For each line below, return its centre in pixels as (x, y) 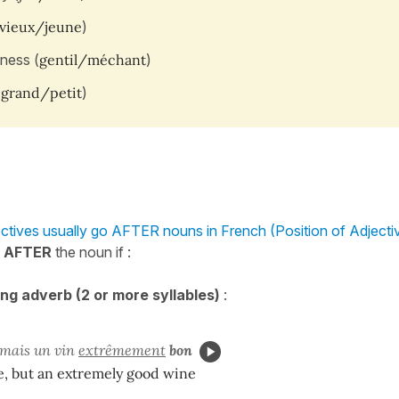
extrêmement (122, 350)
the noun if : (91, 252)
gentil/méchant (93, 59)
